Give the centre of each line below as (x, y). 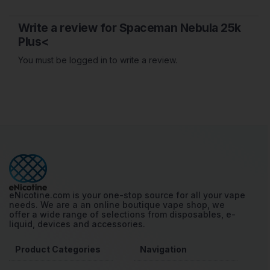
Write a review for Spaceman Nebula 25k (130, 28)
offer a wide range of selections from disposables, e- (122, 215)
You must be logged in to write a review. (98, 60)
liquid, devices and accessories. (77, 224)
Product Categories (58, 250)
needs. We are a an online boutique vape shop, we (117, 205)
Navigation (163, 250)
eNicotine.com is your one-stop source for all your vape (127, 195)
